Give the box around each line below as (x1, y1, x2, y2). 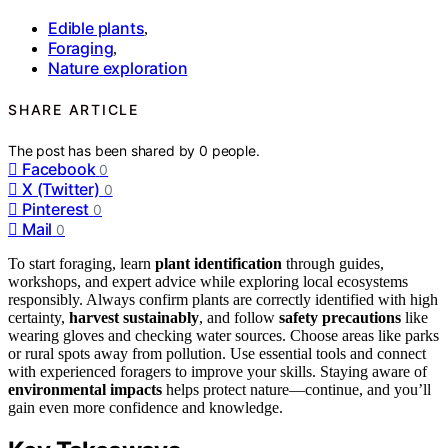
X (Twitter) (22, 178, 100, 199)
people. (211, 141, 260, 159)
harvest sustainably (69, 308, 199, 326)
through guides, (282, 254, 384, 272)
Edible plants (48, 17, 145, 38)
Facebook (22, 158, 96, 179)
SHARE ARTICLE (8, 101, 139, 119)
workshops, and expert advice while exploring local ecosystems (8, 272, 408, 290)
